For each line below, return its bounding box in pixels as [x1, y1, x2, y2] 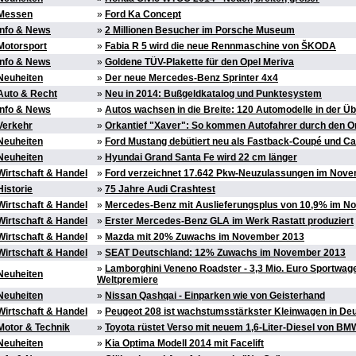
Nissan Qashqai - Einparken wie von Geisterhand [105, 290, 325, 302]
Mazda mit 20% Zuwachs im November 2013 [105, 231, 304, 243]
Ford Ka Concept [105, 9, 181, 21]
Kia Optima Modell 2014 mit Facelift [105, 338, 264, 350]
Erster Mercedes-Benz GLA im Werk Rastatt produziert [105, 215, 354, 227]
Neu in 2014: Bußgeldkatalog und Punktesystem [105, 88, 322, 100]
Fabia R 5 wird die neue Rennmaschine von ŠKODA [105, 41, 336, 52]
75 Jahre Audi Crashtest [105, 184, 215, 195]
